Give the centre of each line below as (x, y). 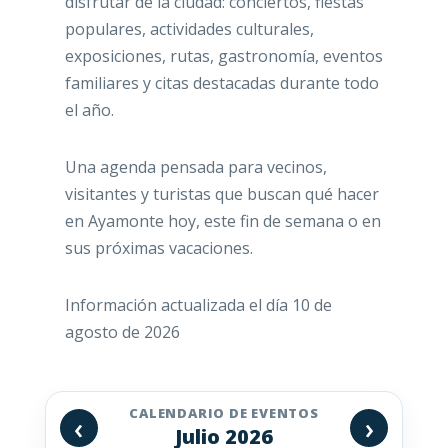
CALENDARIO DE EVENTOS (224, 413)
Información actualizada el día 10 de (198, 305)
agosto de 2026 (122, 332)
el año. (89, 110)
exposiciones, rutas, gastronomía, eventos (223, 56)
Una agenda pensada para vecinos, (195, 167)
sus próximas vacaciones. (158, 248)
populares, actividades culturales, (189, 29)
